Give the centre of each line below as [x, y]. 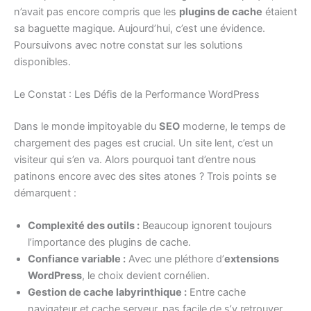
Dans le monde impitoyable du [86, 126]
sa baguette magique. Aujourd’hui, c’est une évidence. [140, 28]
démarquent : [45, 193]
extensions [252, 259]
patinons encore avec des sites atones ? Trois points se [145, 176]
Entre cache [216, 293]
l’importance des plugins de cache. [109, 243]
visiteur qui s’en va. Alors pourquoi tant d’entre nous [135, 159]
